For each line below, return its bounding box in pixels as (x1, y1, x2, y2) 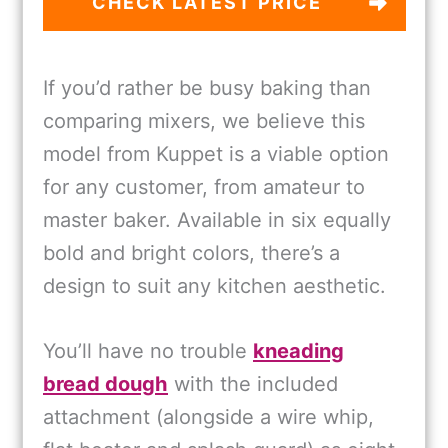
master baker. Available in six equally (43, 208, 391, 233)
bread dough (43, 372, 168, 397)
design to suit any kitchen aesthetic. (43, 274, 386, 299)
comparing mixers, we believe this (43, 109, 365, 134)
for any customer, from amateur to (43, 175, 365, 200)
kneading (253, 339, 344, 364)
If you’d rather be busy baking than (43, 76, 371, 101)
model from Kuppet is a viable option (43, 142, 389, 167)
